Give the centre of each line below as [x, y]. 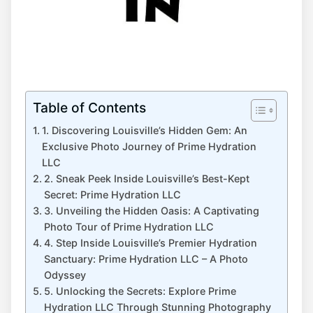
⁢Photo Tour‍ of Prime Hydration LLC [129, 227]
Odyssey [65, 275]
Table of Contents [89, 108]
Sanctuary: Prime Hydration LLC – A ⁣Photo [146, 259]
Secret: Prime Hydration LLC [112, 195]
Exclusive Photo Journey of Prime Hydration [149, 147]
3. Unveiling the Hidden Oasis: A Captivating [151, 211]
